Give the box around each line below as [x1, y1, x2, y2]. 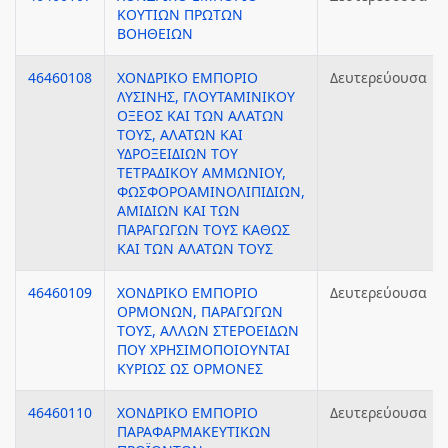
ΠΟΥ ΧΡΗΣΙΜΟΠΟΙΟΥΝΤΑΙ [117, 340, 290, 359]
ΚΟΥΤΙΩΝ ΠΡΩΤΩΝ [117, 5, 243, 24]
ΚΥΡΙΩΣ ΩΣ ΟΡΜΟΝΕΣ [117, 359, 263, 378]
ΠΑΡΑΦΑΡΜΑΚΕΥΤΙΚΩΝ [117, 422, 271, 441]
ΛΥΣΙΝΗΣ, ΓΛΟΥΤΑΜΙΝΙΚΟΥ [117, 87, 295, 106]
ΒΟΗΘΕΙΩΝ [117, 24, 193, 43]
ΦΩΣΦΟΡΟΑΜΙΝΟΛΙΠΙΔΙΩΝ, [117, 182, 305, 201]
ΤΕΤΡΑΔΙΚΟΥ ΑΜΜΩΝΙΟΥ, [117, 163, 286, 182]
